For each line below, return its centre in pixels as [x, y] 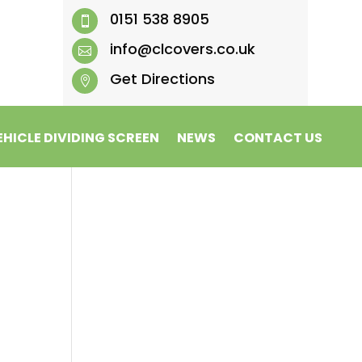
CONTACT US [278, 138]
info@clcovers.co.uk [182, 49]
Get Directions [162, 79]
